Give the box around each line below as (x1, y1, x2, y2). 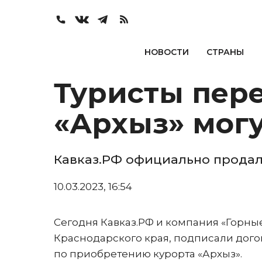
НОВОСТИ (144, 47, 189, 57)
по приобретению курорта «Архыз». (54, 248, 242, 260)
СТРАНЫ (206, 47, 244, 57)
